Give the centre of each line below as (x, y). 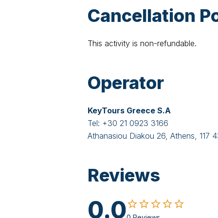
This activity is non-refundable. (142, 43)
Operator (126, 83)
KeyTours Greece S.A (129, 110)
